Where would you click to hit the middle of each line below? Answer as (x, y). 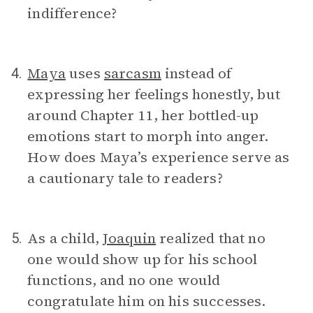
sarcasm (132, 73)
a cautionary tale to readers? (125, 178)
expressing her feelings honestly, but (154, 94)
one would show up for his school (143, 259)
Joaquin (130, 238)
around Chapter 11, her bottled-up (143, 115)
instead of (196, 73)
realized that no (211, 238)
